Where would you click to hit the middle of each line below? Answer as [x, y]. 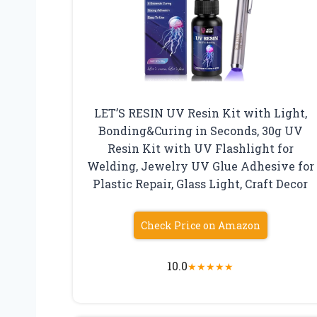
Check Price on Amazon [200, 226]
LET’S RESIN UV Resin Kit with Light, [200, 113]
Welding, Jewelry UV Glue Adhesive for [200, 166]
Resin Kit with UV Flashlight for [200, 149]
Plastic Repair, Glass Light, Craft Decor [201, 184]
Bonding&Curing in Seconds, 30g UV [200, 131]
